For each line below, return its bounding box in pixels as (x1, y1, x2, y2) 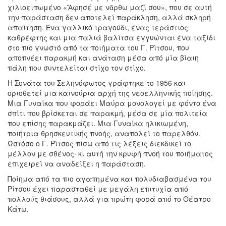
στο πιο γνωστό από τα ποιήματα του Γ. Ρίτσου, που (8, 42, 189, 52)
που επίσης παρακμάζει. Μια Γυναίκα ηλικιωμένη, (8, 118, 188, 128)
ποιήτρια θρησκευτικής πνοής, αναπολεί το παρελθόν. (8, 128, 200, 138)
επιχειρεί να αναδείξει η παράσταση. (8, 158, 146, 168)
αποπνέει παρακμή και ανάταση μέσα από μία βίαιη (8, 52, 199, 63)
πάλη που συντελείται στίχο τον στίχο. (8, 62, 146, 73)
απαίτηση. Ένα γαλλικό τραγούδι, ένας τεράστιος (8, 22, 188, 32)
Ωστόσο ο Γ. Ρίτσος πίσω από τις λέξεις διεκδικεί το (8, 138, 191, 148)
